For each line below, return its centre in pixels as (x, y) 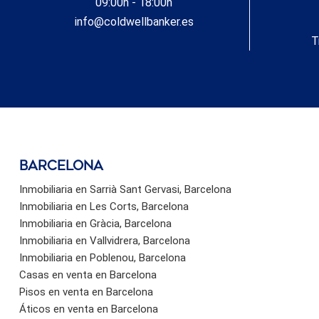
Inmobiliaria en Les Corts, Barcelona (104, 206)
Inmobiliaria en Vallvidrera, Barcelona (105, 240)
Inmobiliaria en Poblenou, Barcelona (103, 257)
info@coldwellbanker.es (134, 21)
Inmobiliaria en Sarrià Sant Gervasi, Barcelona (125, 189)
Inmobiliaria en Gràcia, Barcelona (95, 223)
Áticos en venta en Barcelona (89, 309)
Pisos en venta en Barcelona (86, 292)
